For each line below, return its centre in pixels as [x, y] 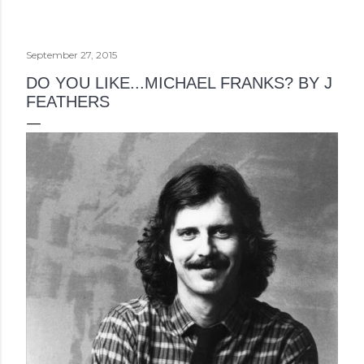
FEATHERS [68, 101]
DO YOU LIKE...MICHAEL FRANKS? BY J [179, 82]
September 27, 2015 [71, 54]
